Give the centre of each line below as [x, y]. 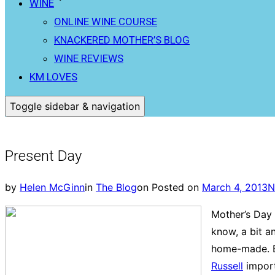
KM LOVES [53, 77]
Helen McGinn [52, 187]
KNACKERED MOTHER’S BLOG [122, 40]
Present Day [43, 156]
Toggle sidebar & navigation [75, 106]
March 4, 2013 [235, 187]
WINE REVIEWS [89, 58]
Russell [227, 265]
